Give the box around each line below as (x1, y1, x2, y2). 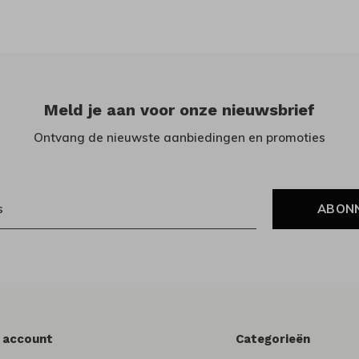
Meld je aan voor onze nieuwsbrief (44, 100, 315, 120)
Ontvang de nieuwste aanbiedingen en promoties (34, 130, 325, 146)
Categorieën (236, 332, 311, 347)
